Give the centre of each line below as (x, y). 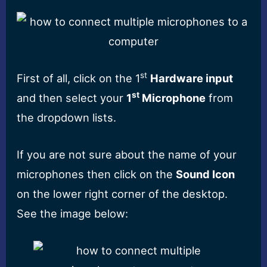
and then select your (72, 97)
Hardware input (192, 78)
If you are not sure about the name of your (127, 154)
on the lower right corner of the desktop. (122, 193)
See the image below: (73, 213)
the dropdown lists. (67, 117)
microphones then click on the (97, 174)
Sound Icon (206, 174)
